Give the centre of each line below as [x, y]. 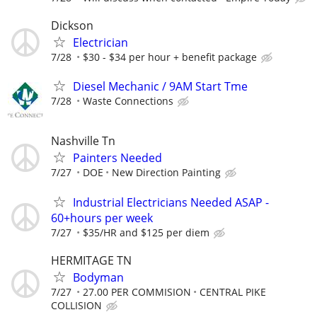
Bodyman [98, 277]
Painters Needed [117, 158]
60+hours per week [102, 218]
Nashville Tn [83, 141]
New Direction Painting [166, 173]
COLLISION [76, 305]
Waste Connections [128, 101]
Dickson [72, 25]
